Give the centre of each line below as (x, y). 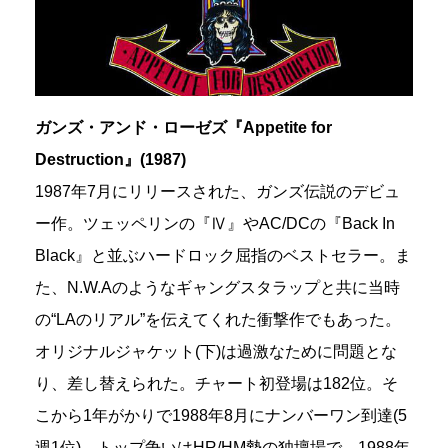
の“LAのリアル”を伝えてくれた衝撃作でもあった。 (218, 320)
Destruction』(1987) (110, 160)
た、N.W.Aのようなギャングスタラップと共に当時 (217, 288)
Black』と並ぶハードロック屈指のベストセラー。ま (223, 256)
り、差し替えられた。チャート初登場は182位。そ (216, 384)
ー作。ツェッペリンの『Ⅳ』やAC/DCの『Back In (215, 224)
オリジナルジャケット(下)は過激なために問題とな (216, 352)
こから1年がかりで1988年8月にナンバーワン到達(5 (221, 416)
